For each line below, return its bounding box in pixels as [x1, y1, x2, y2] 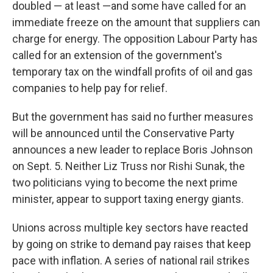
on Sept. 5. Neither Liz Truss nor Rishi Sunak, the [12, 160, 245, 172]
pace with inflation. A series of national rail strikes [12, 254, 250, 267]
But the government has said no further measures [12, 110, 253, 123]
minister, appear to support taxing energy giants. [12, 193, 244, 205]
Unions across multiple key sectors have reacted [12, 221, 248, 234]
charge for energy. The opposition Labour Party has [12, 32, 258, 45]
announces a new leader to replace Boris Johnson [12, 143, 253, 156]
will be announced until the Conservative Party [12, 127, 235, 140]
